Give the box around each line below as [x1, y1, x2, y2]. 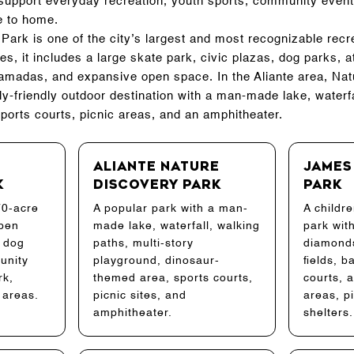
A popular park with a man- [93, 202, 249, 214]
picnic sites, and [93, 289, 187, 301]
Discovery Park [93, 176, 223, 192]
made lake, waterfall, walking [93, 220, 261, 232]
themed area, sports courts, [93, 272, 254, 284]
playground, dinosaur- [93, 254, 220, 266]
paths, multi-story [93, 237, 194, 249]
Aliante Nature [93, 158, 220, 174]
